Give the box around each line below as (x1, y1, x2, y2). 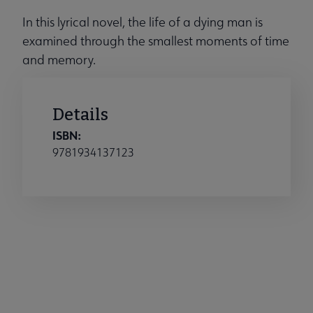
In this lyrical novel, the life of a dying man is (22, 14, 263, 31)
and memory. (22, 52, 96, 68)
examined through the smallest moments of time (22, 33, 289, 50)
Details (52, 105, 108, 125)
